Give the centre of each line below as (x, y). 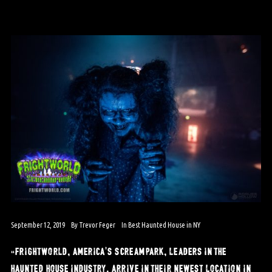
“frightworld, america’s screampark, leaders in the (118, 250)
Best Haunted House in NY (164, 225)
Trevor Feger (97, 225)
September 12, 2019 (38, 225)
